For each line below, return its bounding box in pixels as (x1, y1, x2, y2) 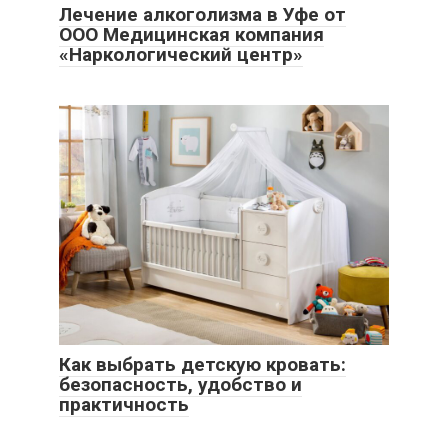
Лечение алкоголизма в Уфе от (59, 3, 346, 26)
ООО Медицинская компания (59, 23, 324, 46)
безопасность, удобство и (59, 373, 302, 396)
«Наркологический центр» (59, 43, 303, 66)
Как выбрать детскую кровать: (59, 353, 346, 376)
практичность (59, 393, 189, 416)
